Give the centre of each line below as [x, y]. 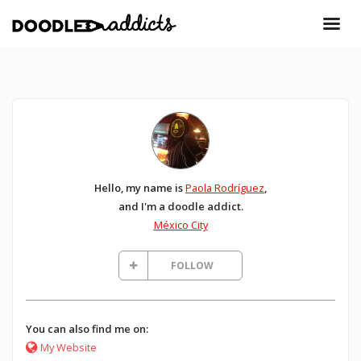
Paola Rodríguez [225, 188]
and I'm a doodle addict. [180, 207]
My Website [68, 347]
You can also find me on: [87, 328]
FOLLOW [192, 266]
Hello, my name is [140, 188]
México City [180, 225]
